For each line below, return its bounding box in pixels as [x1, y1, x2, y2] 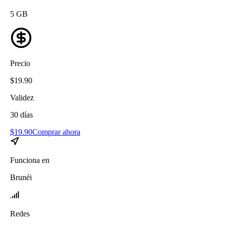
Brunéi [10, 173, 32, 182]
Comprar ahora [32, 127, 80, 136]
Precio [10, 59, 30, 68]
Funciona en [10, 155, 49, 164]
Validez [10, 93, 34, 102]
